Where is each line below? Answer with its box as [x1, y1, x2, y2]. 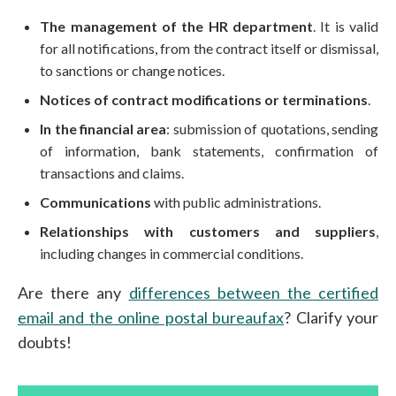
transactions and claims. [40, 164, 185, 181]
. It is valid [312, 17, 379, 34]
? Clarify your [284, 307, 379, 327]
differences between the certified [128, 282, 378, 302]
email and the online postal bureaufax [18, 307, 285, 327]
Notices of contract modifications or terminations [40, 90, 369, 108]
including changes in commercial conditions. [40, 244, 304, 262]
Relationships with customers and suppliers [40, 222, 376, 240]
